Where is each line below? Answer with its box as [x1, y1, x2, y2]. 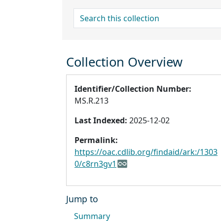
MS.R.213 [74, 95, 109, 107]
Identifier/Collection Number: [74, 83, 191, 95]
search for [74, 8, 112, 20]
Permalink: [74, 135, 118, 146]
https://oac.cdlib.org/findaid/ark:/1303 [74, 147, 218, 158]
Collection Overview [66, 53, 183, 71]
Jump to [66, 193, 98, 205]
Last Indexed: [74, 115, 127, 126]
